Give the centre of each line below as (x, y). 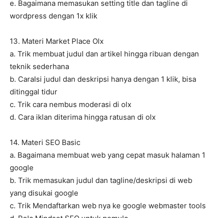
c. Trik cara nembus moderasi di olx (71, 105)
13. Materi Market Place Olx (57, 41)
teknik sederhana (39, 67)
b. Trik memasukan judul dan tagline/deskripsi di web (101, 181)
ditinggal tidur (34, 92)
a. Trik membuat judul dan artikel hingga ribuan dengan (104, 54)
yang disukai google (44, 193)
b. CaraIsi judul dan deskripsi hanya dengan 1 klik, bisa (103, 79)
